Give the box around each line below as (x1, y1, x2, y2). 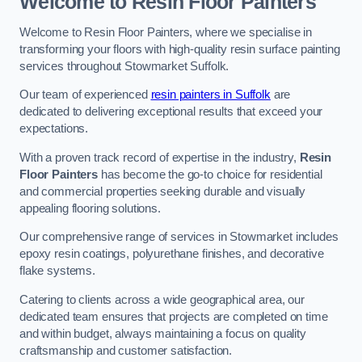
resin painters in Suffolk (150, 88, 271, 102)
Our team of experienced (19, 88, 151, 102)
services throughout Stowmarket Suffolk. (19, 59, 229, 73)
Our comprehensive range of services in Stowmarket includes (19, 230, 339, 244)
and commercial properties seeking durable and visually (19, 184, 306, 198)
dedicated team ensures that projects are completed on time (19, 309, 328, 323)
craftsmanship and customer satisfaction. (19, 343, 233, 357)
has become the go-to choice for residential (97, 167, 322, 181)
